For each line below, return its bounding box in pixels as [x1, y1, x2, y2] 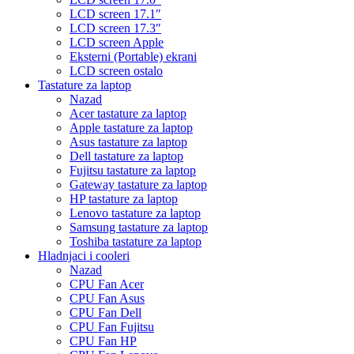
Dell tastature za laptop [70, 149, 183, 163]
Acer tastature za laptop [70, 106, 186, 120]
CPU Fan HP [70, 333, 137, 348]
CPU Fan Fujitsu [70, 319, 154, 333]
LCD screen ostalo [70, 63, 163, 77]
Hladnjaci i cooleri [38, 248, 130, 262]
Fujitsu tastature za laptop [70, 163, 196, 177]
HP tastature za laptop [70, 191, 178, 205]
